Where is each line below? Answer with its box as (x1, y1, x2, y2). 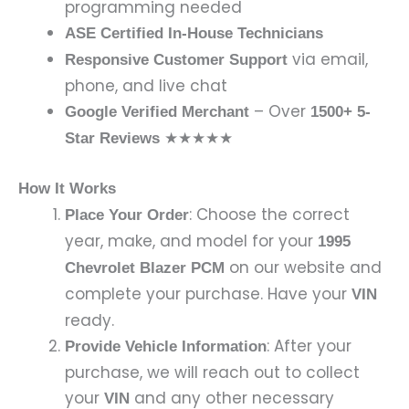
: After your (267, 334, 351, 357)
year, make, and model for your (65, 229, 318, 252)
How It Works (18, 179, 116, 197)
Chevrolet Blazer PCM (65, 258, 225, 277)
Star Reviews (65, 130, 160, 148)
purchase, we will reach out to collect (65, 361, 360, 383)
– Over (249, 100, 310, 123)
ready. (65, 309, 114, 331)
